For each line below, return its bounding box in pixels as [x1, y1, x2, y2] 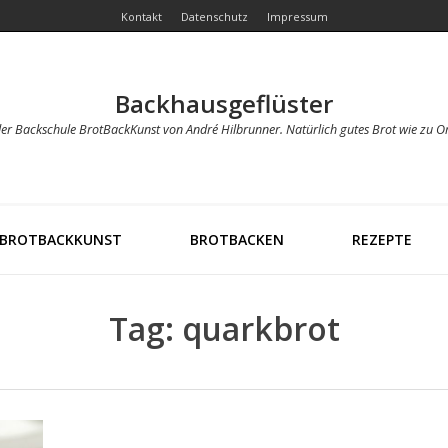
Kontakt [120, 9, 162, 24]
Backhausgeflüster [115, 87, 333, 120]
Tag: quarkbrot [108, 307, 340, 350]
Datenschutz [180, 9, 248, 24]
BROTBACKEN [189, 230, 284, 249]
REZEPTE [351, 230, 412, 249]
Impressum [266, 9, 328, 24]
